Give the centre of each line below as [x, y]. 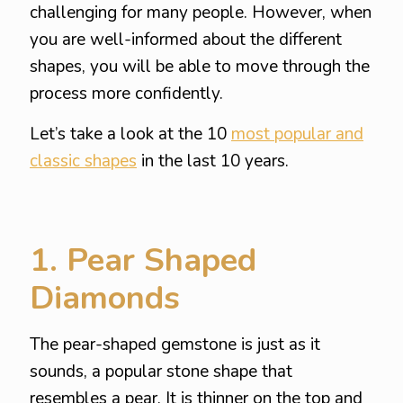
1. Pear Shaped [143, 260]
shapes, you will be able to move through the [200, 67]
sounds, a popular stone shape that [161, 372]
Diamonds [105, 298]
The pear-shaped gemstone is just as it [175, 345]
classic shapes [83, 161]
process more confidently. [126, 94]
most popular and [297, 134]
